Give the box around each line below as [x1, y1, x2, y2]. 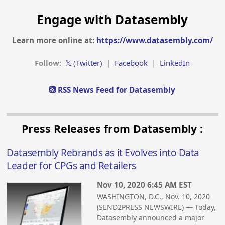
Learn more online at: [12, 35, 96, 45]
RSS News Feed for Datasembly [56, 84, 176, 95]
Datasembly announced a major [97, 212, 205, 222]
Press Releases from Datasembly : [22, 121, 203, 136]
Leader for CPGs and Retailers [7, 159, 136, 173]
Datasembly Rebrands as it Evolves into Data [7, 146, 200, 160]
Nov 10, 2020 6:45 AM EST [97, 179, 192, 190]
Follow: [35, 57, 64, 68]
